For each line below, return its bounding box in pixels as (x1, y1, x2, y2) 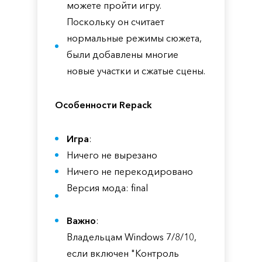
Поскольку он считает (67, 16, 164, 27)
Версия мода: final (67, 182, 148, 194)
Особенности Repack (55, 99, 152, 111)
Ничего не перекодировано (67, 166, 193, 177)
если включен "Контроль (67, 247, 179, 259)
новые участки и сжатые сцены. (67, 65, 205, 77)
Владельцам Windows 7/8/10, (67, 231, 196, 243)
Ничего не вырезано (67, 149, 157, 161)
